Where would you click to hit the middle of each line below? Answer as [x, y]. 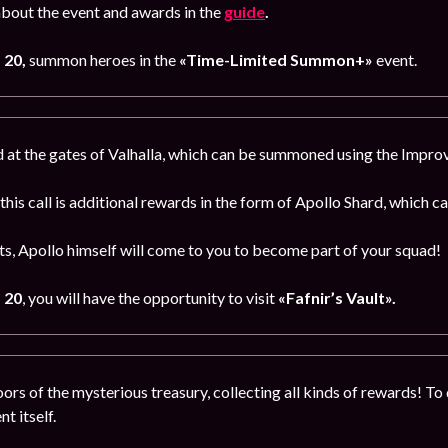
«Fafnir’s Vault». [337, 297]
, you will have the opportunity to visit [150, 297]
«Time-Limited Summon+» [276, 59]
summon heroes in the [101, 59]
